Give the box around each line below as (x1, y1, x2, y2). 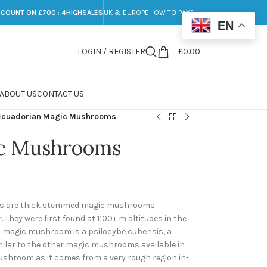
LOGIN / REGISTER (77, 46, 145, 57)
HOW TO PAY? (149, 8, 194, 17)
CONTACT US (36, 89, 84, 99)
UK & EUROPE (104, 8, 149, 17)
